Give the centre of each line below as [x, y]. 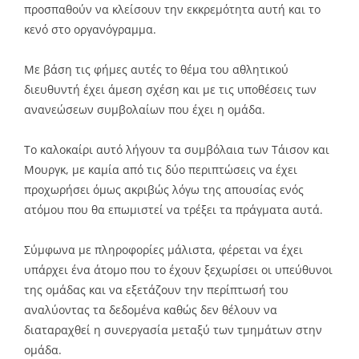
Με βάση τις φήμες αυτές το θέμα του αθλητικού [156, 70]
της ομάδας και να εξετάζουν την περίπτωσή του [156, 290]
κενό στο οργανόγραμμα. [90, 30]
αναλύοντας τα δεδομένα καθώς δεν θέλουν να [151, 310]
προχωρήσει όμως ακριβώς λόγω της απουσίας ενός [164, 190]
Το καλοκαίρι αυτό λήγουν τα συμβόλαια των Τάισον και [177, 150]
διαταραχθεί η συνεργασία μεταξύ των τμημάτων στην [173, 330]
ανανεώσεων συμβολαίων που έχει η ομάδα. [145, 110]
